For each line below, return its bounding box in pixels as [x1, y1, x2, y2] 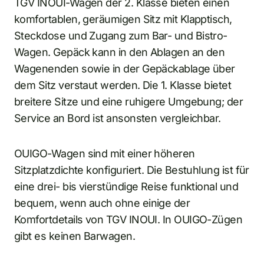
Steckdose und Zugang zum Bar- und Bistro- [14, 29, 227, 42]
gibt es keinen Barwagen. [14, 229, 136, 242]
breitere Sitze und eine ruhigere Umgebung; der [14, 95, 243, 108]
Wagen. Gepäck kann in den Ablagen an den [14, 45, 225, 58]
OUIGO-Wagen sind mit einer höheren [14, 147, 195, 160]
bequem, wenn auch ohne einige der [14, 196, 190, 209]
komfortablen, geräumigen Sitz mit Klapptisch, [14, 12, 232, 25]
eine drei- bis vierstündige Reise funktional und [14, 180, 239, 193]
